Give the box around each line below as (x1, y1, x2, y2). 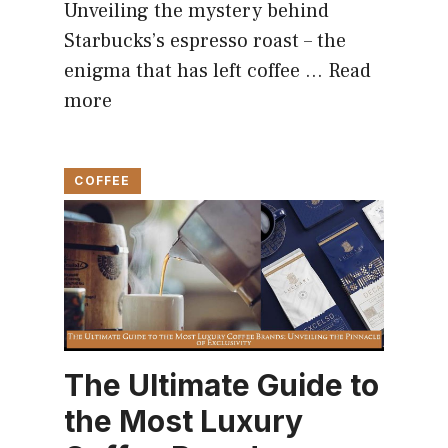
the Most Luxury (64, 403, 304, 440)
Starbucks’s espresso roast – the (64, 28, 347, 55)
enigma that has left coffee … (64, 58, 329, 85)
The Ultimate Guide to (64, 367, 380, 404)
